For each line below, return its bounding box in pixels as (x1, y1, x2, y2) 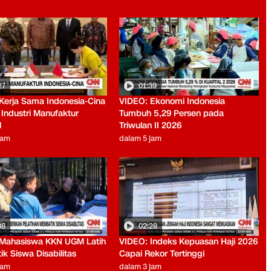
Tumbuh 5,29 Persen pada (119, 108, 224, 120)
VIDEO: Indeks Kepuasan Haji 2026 (119, 236, 258, 248)
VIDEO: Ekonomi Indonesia (119, 96, 226, 108)
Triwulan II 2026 (119, 120, 182, 132)
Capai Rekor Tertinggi (119, 248, 205, 260)
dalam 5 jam (119, 133, 162, 144)
